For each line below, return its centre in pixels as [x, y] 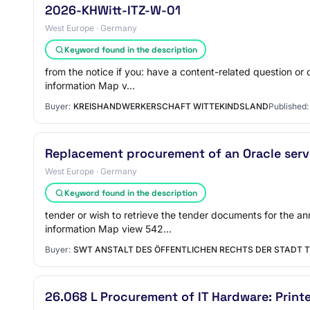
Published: [289, 106]
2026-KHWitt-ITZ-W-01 [113, 10]
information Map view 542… [108, 229]
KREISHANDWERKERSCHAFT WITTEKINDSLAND [171, 106]
